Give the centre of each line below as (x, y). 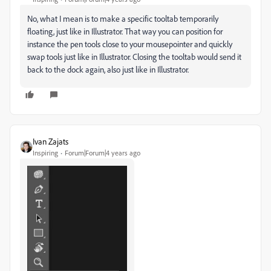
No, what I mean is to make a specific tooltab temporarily (123, 19)
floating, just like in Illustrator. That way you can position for (125, 31)
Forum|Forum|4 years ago (103, 153)
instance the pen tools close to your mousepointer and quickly (130, 44)
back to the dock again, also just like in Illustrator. (109, 70)
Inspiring (45, 153)
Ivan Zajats (51, 142)
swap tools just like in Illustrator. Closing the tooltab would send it (134, 57)
